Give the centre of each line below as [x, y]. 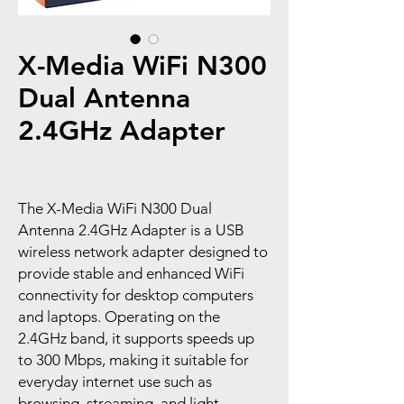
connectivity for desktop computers [136, 295]
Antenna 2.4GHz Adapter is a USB [131, 230]
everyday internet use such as [115, 381]
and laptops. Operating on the [119, 317]
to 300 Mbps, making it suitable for [133, 360]
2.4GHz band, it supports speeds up [136, 338]
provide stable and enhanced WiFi [131, 273]
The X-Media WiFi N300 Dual [115, 208]
